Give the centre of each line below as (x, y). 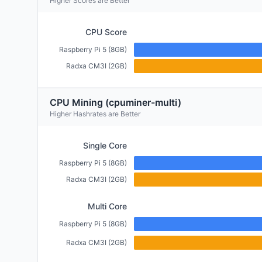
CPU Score (106, 32)
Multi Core (107, 206)
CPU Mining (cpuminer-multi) (116, 102)
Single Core (105, 145)
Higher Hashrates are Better (95, 114)
